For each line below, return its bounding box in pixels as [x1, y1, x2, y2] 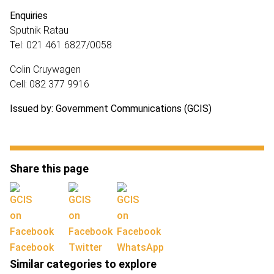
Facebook [10, 241, 54, 253]
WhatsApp [117, 241, 164, 253]
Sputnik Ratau [10, 24, 68, 36]
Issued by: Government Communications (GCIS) [10, 102, 212, 114]
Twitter [68, 241, 102, 253]
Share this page [10, 161, 89, 175]
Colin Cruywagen [10, 63, 81, 75]
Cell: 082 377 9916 [10, 78, 89, 90]
